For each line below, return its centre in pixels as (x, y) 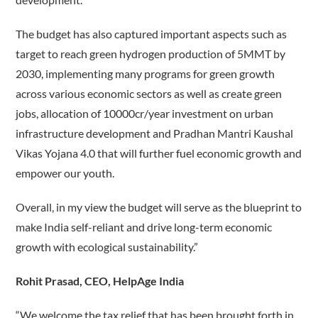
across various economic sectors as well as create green (149, 94)
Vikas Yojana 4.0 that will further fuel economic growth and (159, 153)
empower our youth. (65, 173)
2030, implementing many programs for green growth (146, 74)
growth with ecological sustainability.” (107, 247)
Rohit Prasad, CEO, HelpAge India (100, 281)
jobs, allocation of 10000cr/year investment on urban (145, 114)
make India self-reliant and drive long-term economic (144, 227)
